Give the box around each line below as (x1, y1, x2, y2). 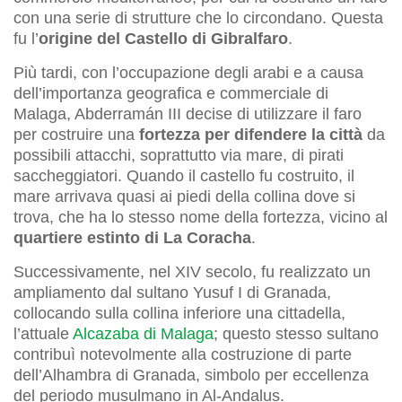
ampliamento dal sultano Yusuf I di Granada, (13, 283, 331, 301)
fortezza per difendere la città (139, 125, 363, 144)
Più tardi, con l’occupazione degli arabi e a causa (13, 63, 363, 82)
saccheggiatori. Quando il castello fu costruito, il (13, 166, 354, 185)
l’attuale (13, 324, 73, 343)
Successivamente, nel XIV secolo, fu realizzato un (13, 262, 371, 281)
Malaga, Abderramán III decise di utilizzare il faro (13, 104, 362, 123)
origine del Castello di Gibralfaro (39, 29, 288, 48)
